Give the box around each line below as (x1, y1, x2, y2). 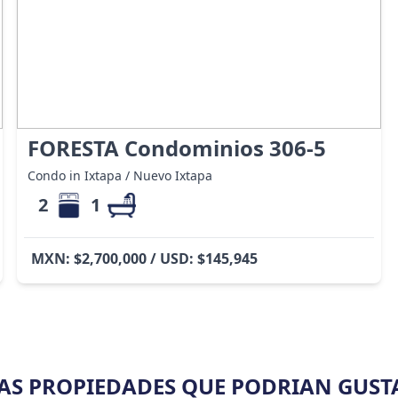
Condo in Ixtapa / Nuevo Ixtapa (27, 166, 212, 184)
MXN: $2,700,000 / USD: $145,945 (30, 248, 258, 268)
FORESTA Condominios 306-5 (27, 132, 326, 163)
